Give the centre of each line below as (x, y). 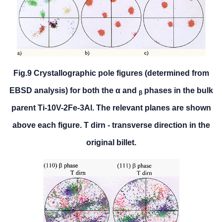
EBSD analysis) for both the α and (74, 91)
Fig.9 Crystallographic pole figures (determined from (111, 73)
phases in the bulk (177, 91)
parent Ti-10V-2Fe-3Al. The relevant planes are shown (111, 108)
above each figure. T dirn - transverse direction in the (111, 125)
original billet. (111, 143)
